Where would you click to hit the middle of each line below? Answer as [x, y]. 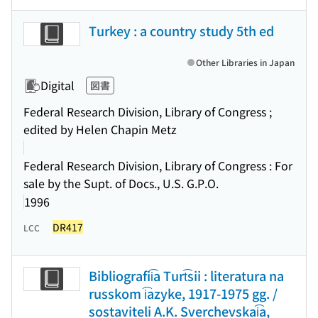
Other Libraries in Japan [245, 62]
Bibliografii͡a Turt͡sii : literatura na [186, 275]
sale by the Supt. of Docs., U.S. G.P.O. [121, 183]
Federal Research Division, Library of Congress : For [158, 165]
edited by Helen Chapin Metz [100, 129]
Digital [57, 85]
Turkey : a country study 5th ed [181, 31]
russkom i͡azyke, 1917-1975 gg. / [183, 293]
